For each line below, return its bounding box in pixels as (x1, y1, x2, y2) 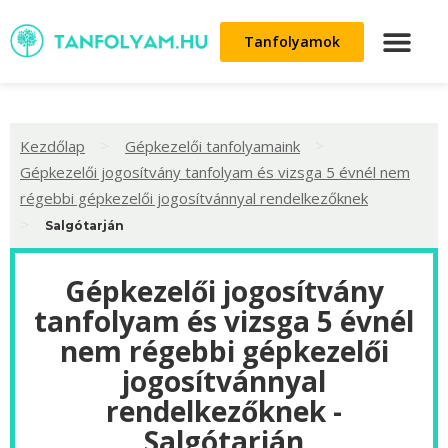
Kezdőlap (20, 135, 85, 156)
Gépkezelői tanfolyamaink (125, 135, 300, 156)
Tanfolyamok (244, 31, 340, 51)
